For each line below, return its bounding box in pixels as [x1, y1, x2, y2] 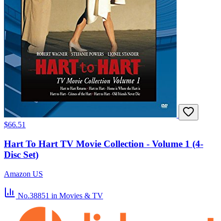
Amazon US [4, 169, 43, 178]
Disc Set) [4, 149, 38, 160]
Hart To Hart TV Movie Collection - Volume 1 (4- [4, 138, 203, 149]
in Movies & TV [51, 191, 103, 200]
